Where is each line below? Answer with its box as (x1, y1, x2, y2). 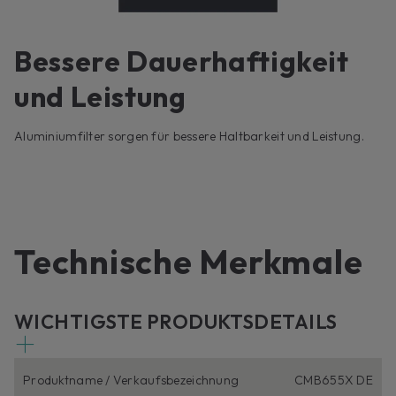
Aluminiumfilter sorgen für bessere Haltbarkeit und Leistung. (14, 128, 364, 145)
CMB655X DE (294, 372, 373, 389)
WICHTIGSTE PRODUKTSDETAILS (14, 309, 338, 335)
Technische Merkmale (14, 240, 363, 284)
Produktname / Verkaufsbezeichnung (23, 372, 240, 389)
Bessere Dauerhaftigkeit (14, 43, 349, 80)
